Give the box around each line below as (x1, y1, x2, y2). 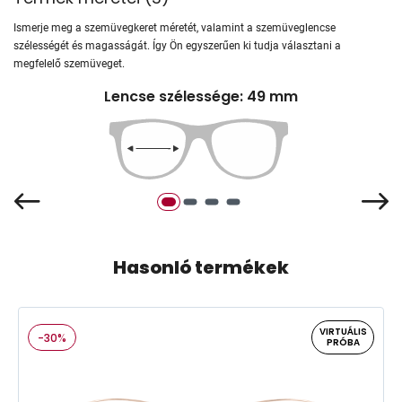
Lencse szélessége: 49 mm (104, 85, 298, 107)
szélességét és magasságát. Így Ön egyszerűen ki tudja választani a (13, 39, 341, 52)
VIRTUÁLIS (319, 325, 367, 339)
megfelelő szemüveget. (13, 57, 125, 70)
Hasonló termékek (113, 255, 289, 281)
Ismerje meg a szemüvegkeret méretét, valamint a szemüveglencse (13, 21, 336, 34)
